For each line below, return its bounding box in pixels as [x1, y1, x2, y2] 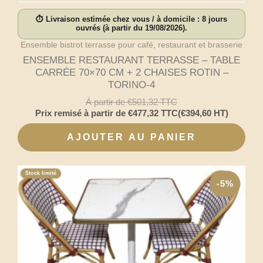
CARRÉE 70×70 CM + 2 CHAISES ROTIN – [35, 67, 228, 79]
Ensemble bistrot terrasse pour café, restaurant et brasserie [21, 40, 242, 50]
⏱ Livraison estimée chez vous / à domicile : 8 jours [36, 15, 227, 24]
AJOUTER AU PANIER [66, 131, 197, 142]
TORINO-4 [108, 79, 155, 91]
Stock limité [25, 170, 56, 176]
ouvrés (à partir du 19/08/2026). [76, 24, 187, 33]
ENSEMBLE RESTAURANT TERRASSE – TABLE [23, 55, 240, 66]
